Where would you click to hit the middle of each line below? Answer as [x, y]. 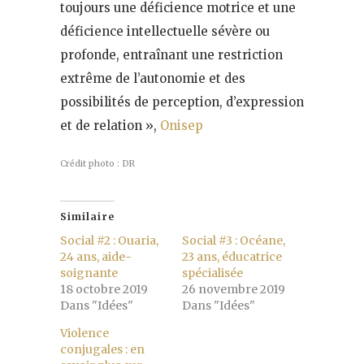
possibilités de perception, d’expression [182, 102]
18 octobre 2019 [104, 289]
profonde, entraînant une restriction [171, 54]
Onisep [182, 125]
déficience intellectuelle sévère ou [165, 31]
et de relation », [110, 125]
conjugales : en [102, 349]
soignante [89, 273]
